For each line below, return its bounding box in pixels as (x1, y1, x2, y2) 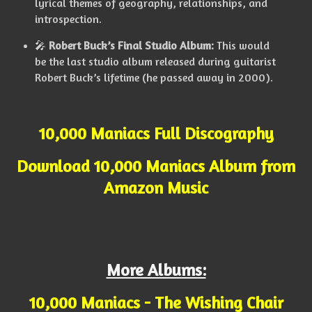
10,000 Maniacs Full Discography (38, 123, 274, 144)
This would (213, 38, 270, 53)
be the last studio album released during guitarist (34, 54, 276, 69)
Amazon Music (104, 177, 208, 198)
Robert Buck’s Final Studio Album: (48, 38, 214, 53)
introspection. (34, 11, 102, 26)
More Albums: (106, 260, 206, 281)
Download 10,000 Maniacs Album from (17, 155, 295, 176)
